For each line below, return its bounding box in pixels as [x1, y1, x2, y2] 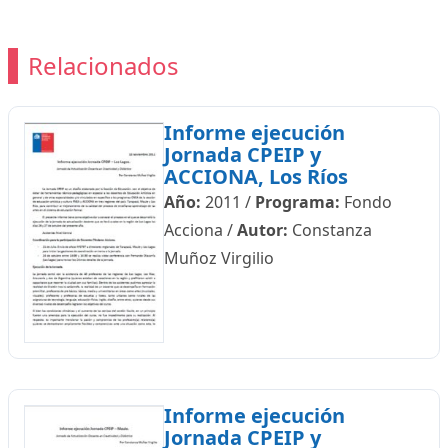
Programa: [254, 191, 340, 213]
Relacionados [27, 49, 179, 83]
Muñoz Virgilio [163, 247, 274, 269]
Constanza [287, 219, 372, 241]
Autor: [236, 219, 288, 241]
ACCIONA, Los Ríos [163, 163, 348, 190]
